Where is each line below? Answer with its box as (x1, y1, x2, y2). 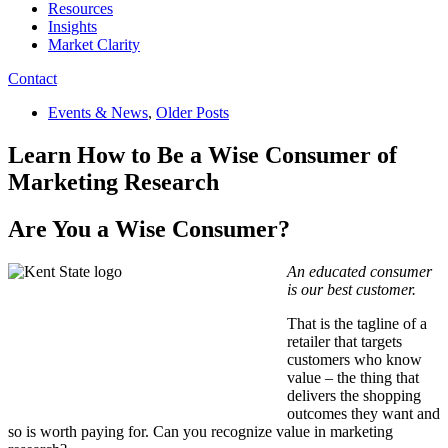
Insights (48, 18, 97, 35)
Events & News (48, 104, 148, 121)
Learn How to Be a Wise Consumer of (8, 141, 397, 168)
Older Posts (156, 104, 229, 121)
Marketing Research (8, 168, 219, 195)
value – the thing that (287, 368, 419, 386)
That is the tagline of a (287, 314, 427, 332)
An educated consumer (287, 262, 432, 280)
